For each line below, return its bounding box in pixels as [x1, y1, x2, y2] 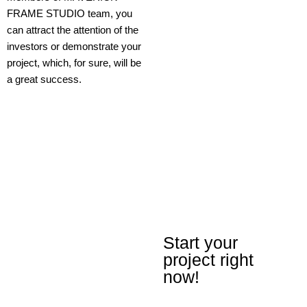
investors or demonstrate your [7, 40, 141, 52]
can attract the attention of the [7, 24, 138, 36]
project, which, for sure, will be [7, 57, 141, 69]
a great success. [7, 73, 82, 85]
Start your [163, 233, 238, 252]
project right [163, 250, 254, 269]
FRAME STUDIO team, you [7, 8, 132, 19]
